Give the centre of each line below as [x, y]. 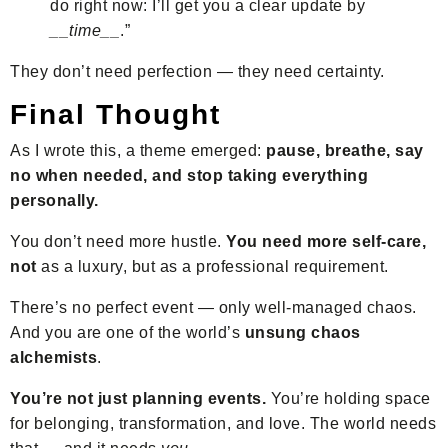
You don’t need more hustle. [118, 242]
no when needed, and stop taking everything [189, 176]
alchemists [53, 358]
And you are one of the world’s [127, 333]
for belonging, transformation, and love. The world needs [223, 424]
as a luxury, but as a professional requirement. [212, 267]
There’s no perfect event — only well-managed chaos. [213, 308]
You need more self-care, [326, 242]
